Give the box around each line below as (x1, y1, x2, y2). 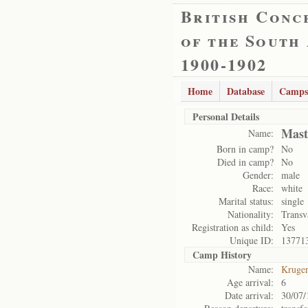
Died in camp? (217, 155, 274, 168)
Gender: (243, 168, 274, 181)
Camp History (192, 247, 252, 262)
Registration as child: (192, 221, 274, 234)
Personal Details (192, 109, 259, 124)
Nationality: (228, 208, 274, 221)
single (281, 195, 304, 208)
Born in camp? (217, 142, 274, 155)
